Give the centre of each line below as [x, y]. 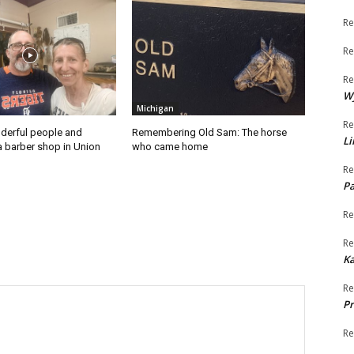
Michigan [156, 109]
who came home [170, 147]
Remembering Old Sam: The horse [210, 133]
